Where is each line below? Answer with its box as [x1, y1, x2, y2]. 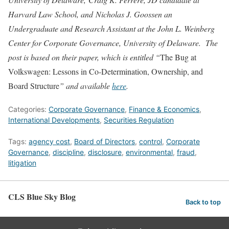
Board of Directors [74, 137, 135, 146]
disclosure [88, 148, 122, 156]
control [139, 137, 162, 146]
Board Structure [8, 80, 59, 91]
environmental [126, 148, 173, 156]
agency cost [29, 137, 70, 146]
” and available [59, 80, 112, 91]
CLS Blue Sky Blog [8, 191, 76, 202]
